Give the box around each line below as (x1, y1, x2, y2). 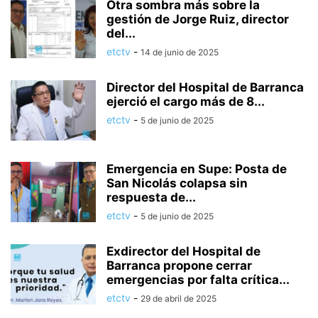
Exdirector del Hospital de (106, 244, 261, 258)
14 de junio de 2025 (141, 47, 219, 57)
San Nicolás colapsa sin (106, 176, 248, 190)
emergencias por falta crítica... (106, 273, 290, 287)
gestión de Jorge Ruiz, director (106, 12, 289, 26)
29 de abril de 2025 (141, 293, 216, 304)
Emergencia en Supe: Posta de (106, 162, 287, 176)
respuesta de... (106, 190, 196, 204)
